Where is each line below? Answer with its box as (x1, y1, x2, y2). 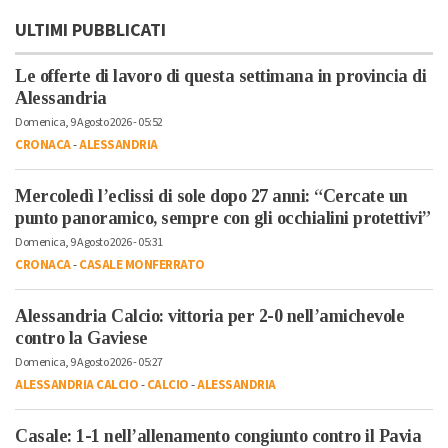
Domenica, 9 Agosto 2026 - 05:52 (15, 114, 163, 132)
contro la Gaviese (15, 328, 148, 349)
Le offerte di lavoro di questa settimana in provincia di (15, 66, 426, 87)
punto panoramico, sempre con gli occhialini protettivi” (15, 208, 431, 229)
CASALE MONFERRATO (79, 256, 205, 275)
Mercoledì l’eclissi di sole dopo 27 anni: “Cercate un (15, 186, 408, 207)
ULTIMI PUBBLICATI (15, 18, 166, 44)
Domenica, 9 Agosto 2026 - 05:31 (15, 234, 163, 252)
